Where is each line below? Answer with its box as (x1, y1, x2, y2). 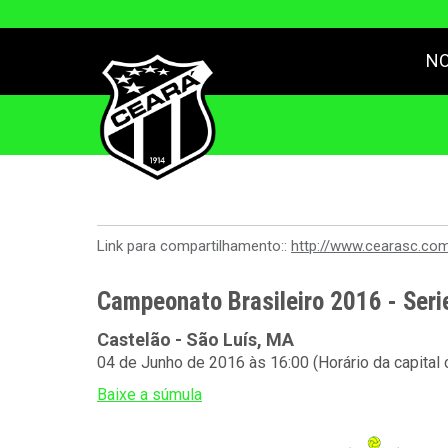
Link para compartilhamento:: (97, 237, 291, 255)
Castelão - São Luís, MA (97, 329, 294, 350)
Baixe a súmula (97, 385, 202, 404)
